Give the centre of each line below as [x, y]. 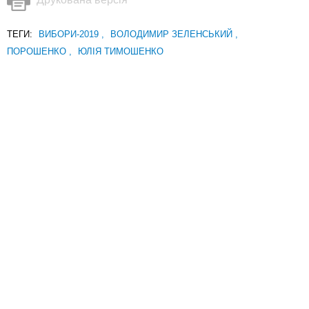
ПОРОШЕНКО [38, 52]
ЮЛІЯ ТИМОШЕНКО [121, 52]
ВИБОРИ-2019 [70, 34]
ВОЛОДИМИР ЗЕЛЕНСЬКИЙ [173, 34]
